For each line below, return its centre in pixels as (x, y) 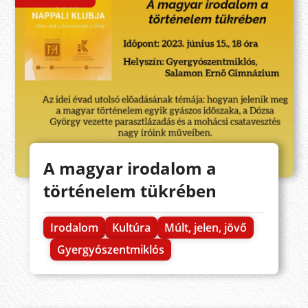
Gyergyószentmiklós (110, 249)
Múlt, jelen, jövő (205, 227)
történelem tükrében (130, 190)
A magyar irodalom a (130, 168)
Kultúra (131, 227)
